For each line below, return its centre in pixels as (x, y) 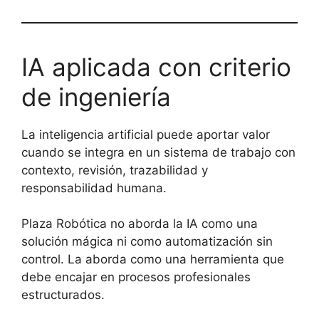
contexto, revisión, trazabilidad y (115, 170)
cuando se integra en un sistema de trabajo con (158, 152)
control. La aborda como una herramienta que (153, 259)
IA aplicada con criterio (156, 67)
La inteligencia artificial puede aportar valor (146, 134)
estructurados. (63, 295)
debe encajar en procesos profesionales (136, 277)
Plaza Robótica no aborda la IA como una (140, 224)
